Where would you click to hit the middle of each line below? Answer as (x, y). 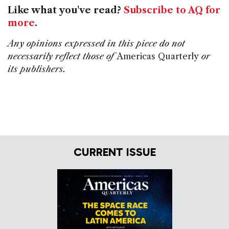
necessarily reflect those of (62, 56)
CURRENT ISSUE (114, 152)
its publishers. (37, 69)
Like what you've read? (66, 10)
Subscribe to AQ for (172, 10)
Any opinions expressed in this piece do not (96, 44)
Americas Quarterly (158, 56)
